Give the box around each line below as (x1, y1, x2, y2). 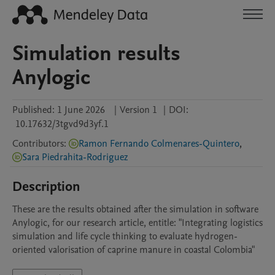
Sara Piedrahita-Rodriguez (22, 150, 128, 164)
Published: (12, 103, 55, 117)
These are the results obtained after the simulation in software (12, 203, 258, 216)
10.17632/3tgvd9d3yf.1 (15, 117, 109, 131)
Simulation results (12, 39, 180, 68)
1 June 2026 (57, 103, 105, 117)
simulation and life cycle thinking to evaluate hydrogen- (12, 230, 238, 243)
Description (12, 177, 80, 196)
